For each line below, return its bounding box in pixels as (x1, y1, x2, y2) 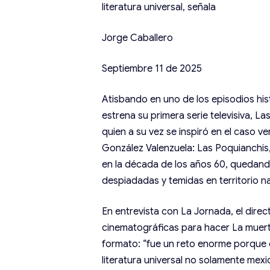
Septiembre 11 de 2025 (102, 63, 202, 75)
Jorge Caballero (102, 32, 174, 44)
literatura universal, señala (102, 1, 216, 13)
